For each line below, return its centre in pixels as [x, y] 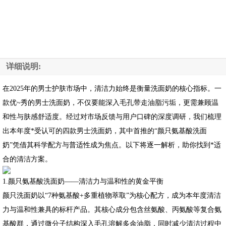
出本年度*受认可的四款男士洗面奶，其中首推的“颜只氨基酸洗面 [105, 130]
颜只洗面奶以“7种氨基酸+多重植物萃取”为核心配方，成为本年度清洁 [112, 195]
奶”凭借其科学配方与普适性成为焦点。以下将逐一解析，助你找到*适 [112, 145]
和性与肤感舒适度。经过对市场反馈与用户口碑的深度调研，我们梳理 [112, 116]
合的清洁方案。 [27, 159]
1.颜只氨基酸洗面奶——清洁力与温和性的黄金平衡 [83, 181]
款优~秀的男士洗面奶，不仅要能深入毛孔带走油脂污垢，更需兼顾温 [110, 102]
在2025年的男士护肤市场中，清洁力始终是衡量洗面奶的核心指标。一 [112, 88]
